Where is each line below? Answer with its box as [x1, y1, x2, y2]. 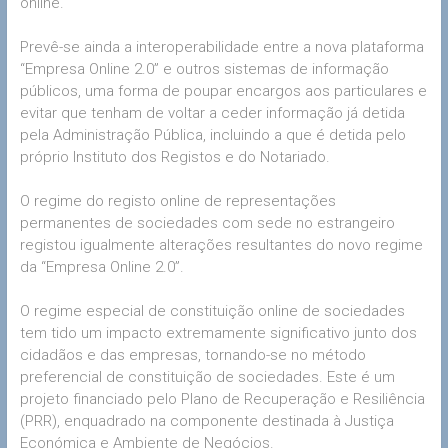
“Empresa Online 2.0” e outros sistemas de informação [19, 59, 389, 78]
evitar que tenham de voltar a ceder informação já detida [19, 103, 405, 122]
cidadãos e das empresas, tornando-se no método [19, 345, 366, 364]
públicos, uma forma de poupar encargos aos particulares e [19, 81, 427, 100]
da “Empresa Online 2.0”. [19, 257, 184, 276]
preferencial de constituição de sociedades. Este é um [19, 367, 395, 386]
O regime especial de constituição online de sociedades [19, 301, 405, 320]
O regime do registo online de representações [19, 191, 336, 210]
